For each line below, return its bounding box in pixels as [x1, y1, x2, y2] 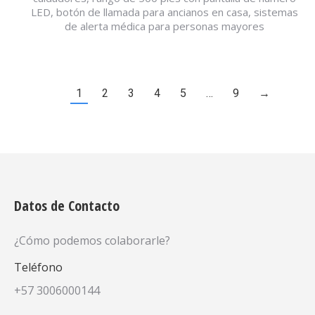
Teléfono [14, 259, 63, 275]
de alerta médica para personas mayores [64, 19, 264, 33]
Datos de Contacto [14, 196, 120, 215]
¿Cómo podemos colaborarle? [14, 233, 170, 248]
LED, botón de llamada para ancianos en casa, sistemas [30, 5, 298, 19]
